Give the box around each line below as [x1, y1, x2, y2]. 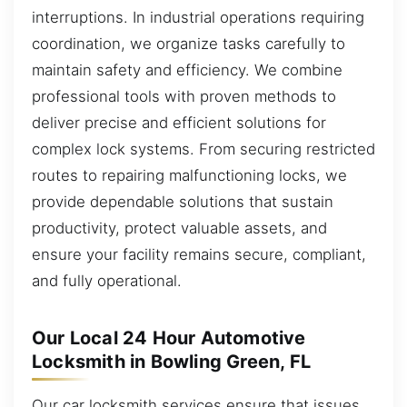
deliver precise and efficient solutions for [32, 113, 326, 132]
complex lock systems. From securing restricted [32, 139, 375, 158]
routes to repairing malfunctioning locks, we [32, 165, 347, 184]
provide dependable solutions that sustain [32, 192, 333, 211]
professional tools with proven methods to [32, 86, 336, 105]
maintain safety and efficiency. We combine [32, 60, 342, 79]
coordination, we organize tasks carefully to [32, 34, 345, 53]
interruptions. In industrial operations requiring [32, 7, 364, 26]
